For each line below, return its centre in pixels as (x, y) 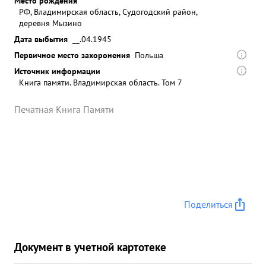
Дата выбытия (41, 39)
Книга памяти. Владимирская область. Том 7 (101, 82)
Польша (149, 55)
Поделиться (208, 204)
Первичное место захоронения (72, 55)
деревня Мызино (50, 23)
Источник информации (57, 71)
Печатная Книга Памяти (64, 109)
